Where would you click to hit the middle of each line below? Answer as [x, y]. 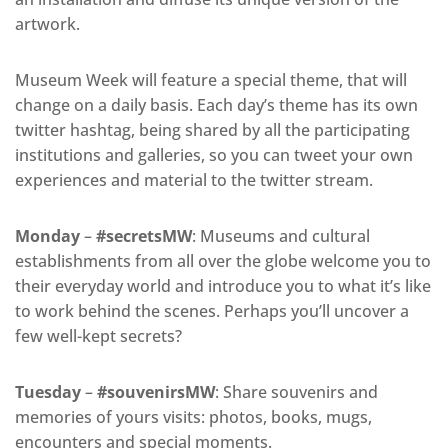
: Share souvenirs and [296, 392]
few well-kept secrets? [98, 336]
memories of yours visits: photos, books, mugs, [193, 417]
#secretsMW [144, 236]
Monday [47, 236]
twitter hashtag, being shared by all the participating [212, 130]
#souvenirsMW [156, 392]
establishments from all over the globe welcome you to [223, 261]
